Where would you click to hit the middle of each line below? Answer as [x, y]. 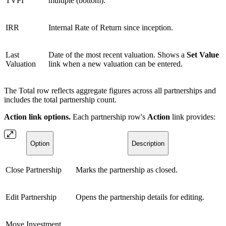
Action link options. [37, 117]
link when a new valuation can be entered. [116, 64]
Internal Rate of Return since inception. [111, 28]
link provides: [193, 117]
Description [148, 143]
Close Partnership [34, 170]
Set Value [203, 55]
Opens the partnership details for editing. [140, 197]
